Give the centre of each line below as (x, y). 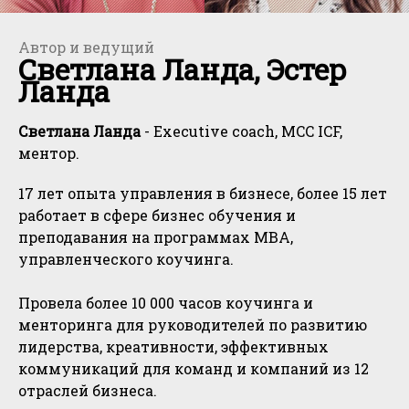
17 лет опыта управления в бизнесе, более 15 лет (203, 194)
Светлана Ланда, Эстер (183, 69)
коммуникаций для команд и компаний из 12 (194, 369)
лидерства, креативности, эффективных (173, 347)
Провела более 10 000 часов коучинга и (166, 303)
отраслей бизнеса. (88, 391)
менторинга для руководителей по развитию (193, 325)
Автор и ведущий (86, 47)
